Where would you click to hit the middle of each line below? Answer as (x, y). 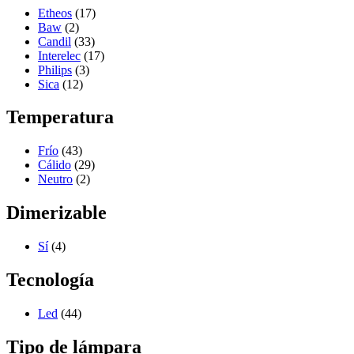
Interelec (59, 55)
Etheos (55, 13)
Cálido (55, 165)
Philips (55, 70)
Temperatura (60, 117)
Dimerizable (56, 213)
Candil (55, 41)
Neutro (55, 179)
